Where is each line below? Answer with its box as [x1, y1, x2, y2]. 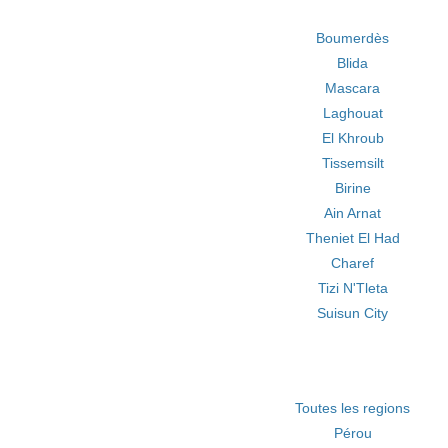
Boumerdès [316, 30, 390, 46]
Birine [334, 180, 371, 196]
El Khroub [321, 130, 384, 146]
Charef [331, 255, 375, 271]
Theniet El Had [305, 230, 400, 246]
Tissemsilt [321, 155, 384, 171]
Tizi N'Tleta [317, 280, 388, 296]
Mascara [325, 80, 381, 96]
